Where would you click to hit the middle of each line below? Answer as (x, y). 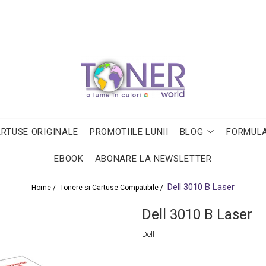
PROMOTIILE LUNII (129, 132)
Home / (45, 188)
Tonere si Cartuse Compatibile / (113, 188)
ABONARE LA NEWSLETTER (153, 159)
